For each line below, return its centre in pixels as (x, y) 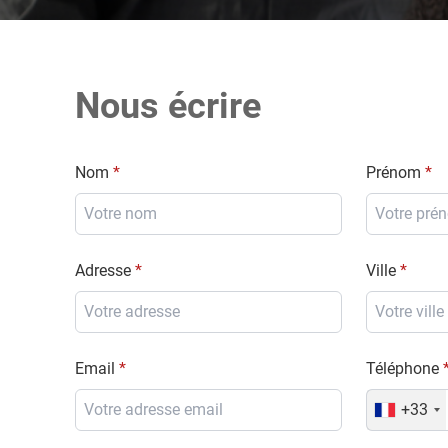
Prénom (393, 172)
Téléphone (402, 368)
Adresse (103, 270)
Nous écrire (168, 105)
